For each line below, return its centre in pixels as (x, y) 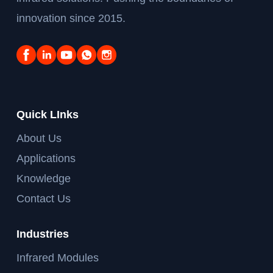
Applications (46, 158)
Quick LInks (48, 114)
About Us (39, 138)
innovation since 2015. (71, 18)
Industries (43, 234)
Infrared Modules (58, 257)
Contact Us (44, 198)
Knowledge (44, 178)
